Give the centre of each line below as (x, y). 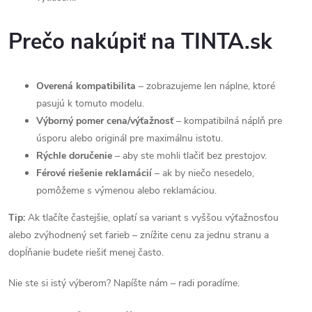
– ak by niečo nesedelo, (203, 173)
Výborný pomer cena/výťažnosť (105, 121)
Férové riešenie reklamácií (94, 173)
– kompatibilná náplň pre (228, 121)
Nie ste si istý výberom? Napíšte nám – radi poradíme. (124, 283)
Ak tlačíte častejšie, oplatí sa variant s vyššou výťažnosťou (152, 218)
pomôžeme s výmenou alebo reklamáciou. (126, 190)
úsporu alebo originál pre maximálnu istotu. (130, 138)
